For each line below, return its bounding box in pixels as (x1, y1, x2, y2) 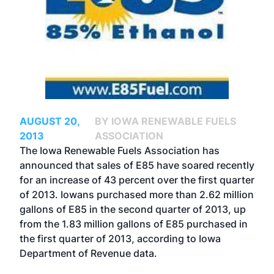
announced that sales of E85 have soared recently (20, 159, 254, 171)
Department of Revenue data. (20, 247, 157, 259)
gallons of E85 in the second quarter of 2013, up (20, 203, 246, 215)
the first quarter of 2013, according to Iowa (20, 232, 221, 245)
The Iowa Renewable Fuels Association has (20, 144, 220, 157)
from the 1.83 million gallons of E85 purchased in (20, 218, 248, 230)
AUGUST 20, (20, 115, 80, 127)
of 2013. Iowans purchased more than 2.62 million (20, 188, 254, 201)
